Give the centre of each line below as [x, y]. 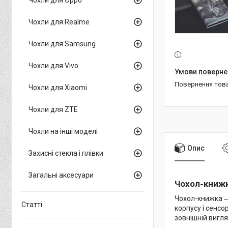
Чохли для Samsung [62, 44]
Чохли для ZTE [53, 109]
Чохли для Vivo [53, 65]
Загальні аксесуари [61, 175]
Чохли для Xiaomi [58, 87]
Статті [32, 204]
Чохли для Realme [59, 22]
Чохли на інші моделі [63, 131]
